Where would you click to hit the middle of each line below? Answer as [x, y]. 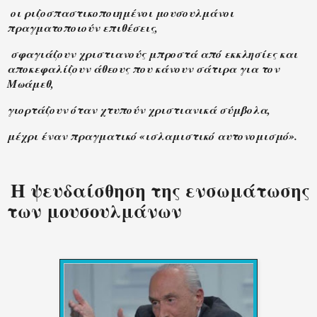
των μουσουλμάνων [94, 211]
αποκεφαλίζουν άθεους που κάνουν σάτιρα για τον [143, 69]
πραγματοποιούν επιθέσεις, [82, 28]
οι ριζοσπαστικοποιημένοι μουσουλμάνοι [122, 13]
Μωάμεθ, [30, 84]
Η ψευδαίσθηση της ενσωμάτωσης [160, 190]
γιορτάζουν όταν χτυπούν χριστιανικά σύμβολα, [139, 109]
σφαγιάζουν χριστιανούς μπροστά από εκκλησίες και [154, 54]
